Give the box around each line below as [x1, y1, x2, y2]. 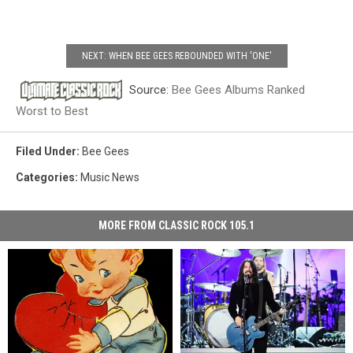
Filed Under [16, 145, 76, 158]
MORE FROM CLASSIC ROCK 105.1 [98, 219, 255, 232]
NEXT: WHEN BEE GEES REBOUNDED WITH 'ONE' [81, 50, 272, 61]
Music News [80, 171, 139, 184]
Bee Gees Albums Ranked [172, 83, 305, 98]
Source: [126, 83, 172, 98]
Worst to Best [16, 104, 88, 119]
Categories [16, 171, 75, 184]
